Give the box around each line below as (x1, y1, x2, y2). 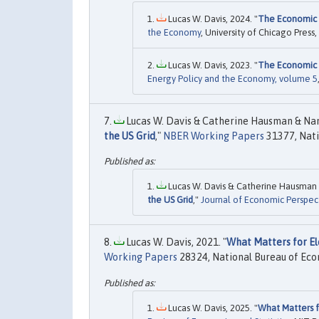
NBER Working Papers (163, 130, 264, 142)
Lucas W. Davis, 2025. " (166, 302, 258, 313)
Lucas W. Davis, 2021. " (124, 236, 226, 249)
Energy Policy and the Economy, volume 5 (147, 73, 318, 84)
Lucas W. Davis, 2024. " (166, 13, 258, 24)
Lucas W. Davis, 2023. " (166, 59, 258, 70)
